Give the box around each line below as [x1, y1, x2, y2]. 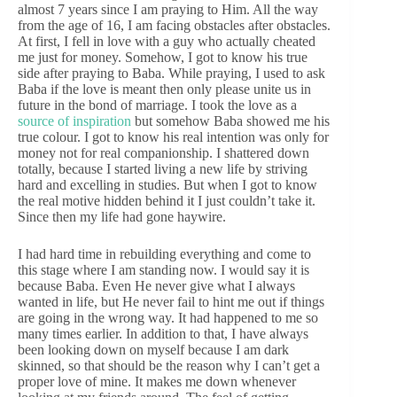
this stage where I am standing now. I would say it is [18, 262, 309, 278]
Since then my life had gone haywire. [18, 209, 226, 225]
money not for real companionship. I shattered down [18, 145, 309, 161]
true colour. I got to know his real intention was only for [18, 129, 329, 145]
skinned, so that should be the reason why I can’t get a [18, 358, 320, 374]
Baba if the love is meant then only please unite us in [18, 82, 311, 97]
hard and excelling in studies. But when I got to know [18, 177, 317, 193]
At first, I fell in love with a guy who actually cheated [18, 34, 315, 50]
